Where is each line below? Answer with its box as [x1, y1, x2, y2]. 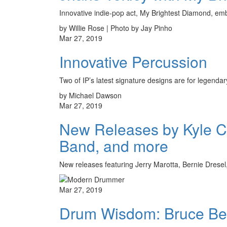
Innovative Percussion [59, 50, 207, 72]
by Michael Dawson [59, 90, 122, 100]
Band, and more [59, 134, 168, 157]
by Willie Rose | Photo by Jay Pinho [59, 22, 172, 33]
